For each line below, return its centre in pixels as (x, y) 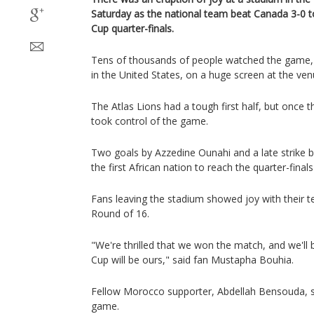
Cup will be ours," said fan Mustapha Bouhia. (192, 260)
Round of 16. (120, 213)
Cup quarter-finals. (132, 28)
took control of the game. (150, 121)
